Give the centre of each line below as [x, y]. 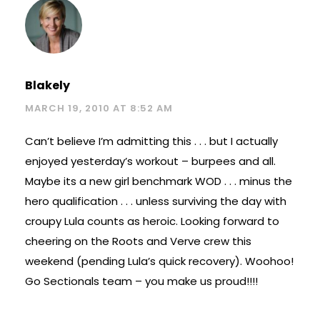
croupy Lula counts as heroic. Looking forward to [152, 221]
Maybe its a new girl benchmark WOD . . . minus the [159, 181]
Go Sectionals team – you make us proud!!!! [141, 281]
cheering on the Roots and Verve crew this [138, 241]
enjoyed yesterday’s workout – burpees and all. [150, 161]
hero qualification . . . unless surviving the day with [156, 201]
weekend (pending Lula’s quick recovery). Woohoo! [159, 261]
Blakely [47, 85]
